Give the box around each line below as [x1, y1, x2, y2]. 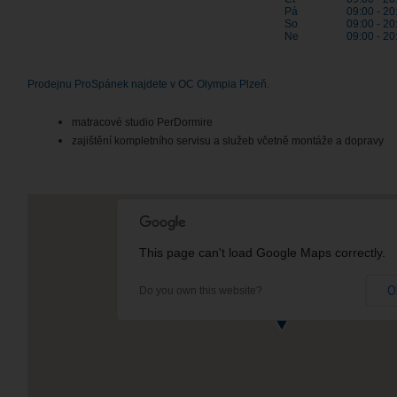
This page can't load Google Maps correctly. [139, 245, 385, 260]
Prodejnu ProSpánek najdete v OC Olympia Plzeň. [27, 78, 269, 90]
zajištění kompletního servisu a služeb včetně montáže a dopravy [72, 135, 384, 147]
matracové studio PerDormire [72, 116, 213, 128]
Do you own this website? [139, 284, 262, 297]
